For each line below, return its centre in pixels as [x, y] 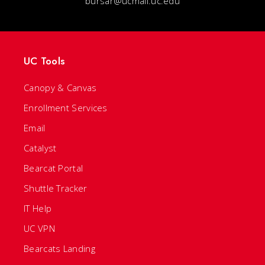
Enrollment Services [66, 108]
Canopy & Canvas [60, 88]
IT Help [38, 208]
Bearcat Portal [54, 168]
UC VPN [39, 228]
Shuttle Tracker [56, 188]
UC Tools [44, 61]
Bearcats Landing [59, 248]
